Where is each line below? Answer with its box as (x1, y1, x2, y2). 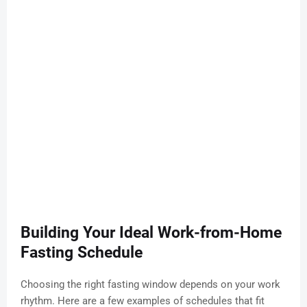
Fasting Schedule (21, 243, 143, 262)
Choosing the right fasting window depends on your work (21, 278, 280, 291)
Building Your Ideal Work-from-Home (21, 223, 282, 243)
